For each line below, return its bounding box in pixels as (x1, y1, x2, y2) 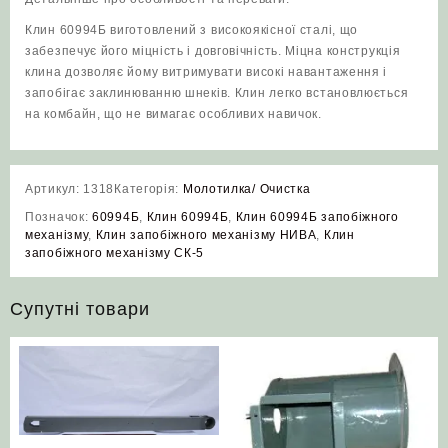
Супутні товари (10, 299, 150, 320)
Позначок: (25, 210, 92, 225)
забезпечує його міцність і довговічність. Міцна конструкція (25, 44, 401, 59)
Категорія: (114, 182, 183, 197)
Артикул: (25, 182, 84, 197)
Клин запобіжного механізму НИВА (95, 228, 317, 243)
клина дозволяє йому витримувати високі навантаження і (25, 65, 388, 80)
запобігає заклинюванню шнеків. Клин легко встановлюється (25, 86, 409, 101)
